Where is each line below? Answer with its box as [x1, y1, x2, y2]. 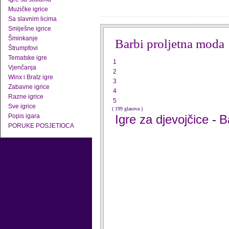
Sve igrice [8, 103, 36, 110]
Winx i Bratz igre [8, 74, 53, 81]
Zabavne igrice [8, 83, 50, 90]
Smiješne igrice [8, 25, 51, 32]
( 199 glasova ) [112, 106, 143, 111]
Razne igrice [8, 93, 43, 100]
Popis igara [8, 112, 40, 120]
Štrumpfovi [8, 44, 38, 52]
